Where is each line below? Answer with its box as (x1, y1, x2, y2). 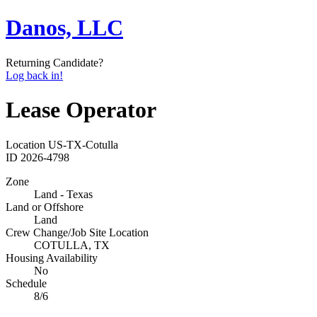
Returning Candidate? (6, 56, 103, 69)
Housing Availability (6, 251, 98, 264)
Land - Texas (34, 188, 93, 200)
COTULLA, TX (34, 238, 110, 251)
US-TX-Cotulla (48, 138, 118, 151)
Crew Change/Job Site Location (6, 226, 149, 238)
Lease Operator (6, 97, 156, 123)
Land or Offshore (6, 200, 83, 213)
